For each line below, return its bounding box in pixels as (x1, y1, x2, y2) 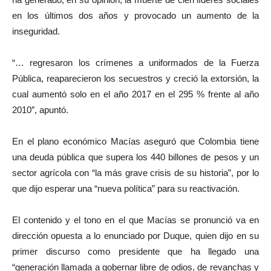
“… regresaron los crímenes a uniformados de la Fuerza (12, 57, 259, 68)
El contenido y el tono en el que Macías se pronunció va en (12, 215, 259, 225)
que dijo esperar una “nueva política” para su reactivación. (12, 183, 240, 194)
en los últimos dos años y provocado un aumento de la (12, 10, 259, 21)
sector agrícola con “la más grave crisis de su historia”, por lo (12, 168, 259, 178)
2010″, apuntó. (12, 105, 68, 115)
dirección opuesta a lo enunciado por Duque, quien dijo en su (12, 230, 259, 241)
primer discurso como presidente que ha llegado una (12, 246, 259, 256)
